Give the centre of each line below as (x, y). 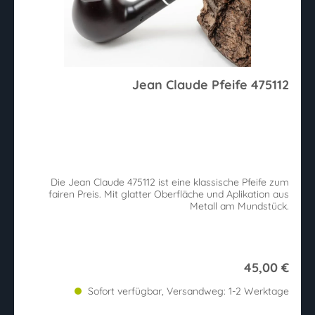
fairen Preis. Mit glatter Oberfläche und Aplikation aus (169, 194)
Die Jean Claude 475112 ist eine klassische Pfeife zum (170, 182)
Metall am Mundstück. (239, 206)
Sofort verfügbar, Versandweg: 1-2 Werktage (187, 291)
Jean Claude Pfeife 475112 (211, 84)
